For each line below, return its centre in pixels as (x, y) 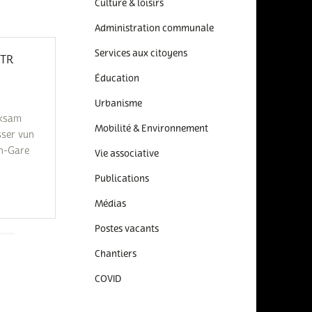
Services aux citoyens (141, 54)
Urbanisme (118, 104)
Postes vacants (126, 229)
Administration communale (154, 29)
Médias (110, 204)
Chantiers (115, 254)
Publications (122, 179)
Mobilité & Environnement (151, 129)
